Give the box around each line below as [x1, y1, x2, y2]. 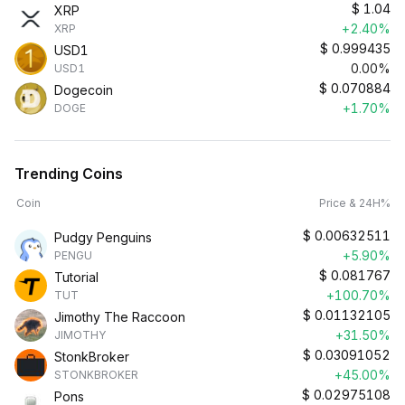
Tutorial [54, 269, 99, 285]
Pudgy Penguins [54, 230, 152, 245]
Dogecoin [54, 82, 113, 98]
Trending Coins [14, 165, 123, 183]
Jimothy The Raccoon [54, 309, 185, 325]
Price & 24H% [319, 196, 391, 210]
